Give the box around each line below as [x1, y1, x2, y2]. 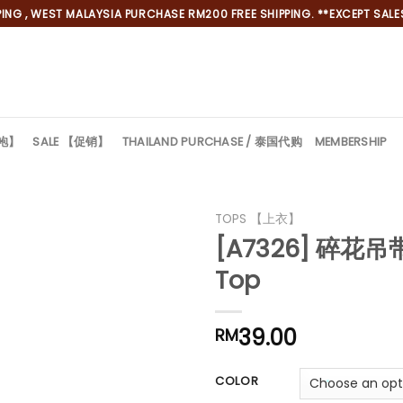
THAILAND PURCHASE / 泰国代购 [121, 133, 302, 149]
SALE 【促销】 [32, 133, 110, 149]
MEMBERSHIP [314, 133, 388, 149]
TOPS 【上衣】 [215, 210, 300, 228]
